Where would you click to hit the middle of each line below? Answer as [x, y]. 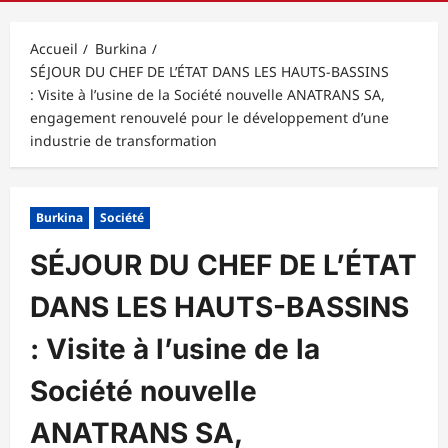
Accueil [54, 48]
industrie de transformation [123, 140]
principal [100, 13]
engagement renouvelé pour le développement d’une [209, 117]
